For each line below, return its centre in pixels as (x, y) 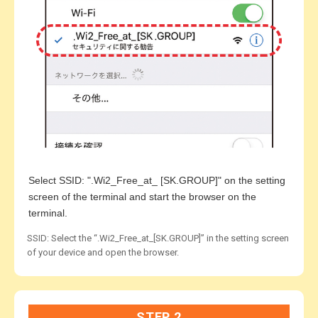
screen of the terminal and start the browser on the (142, 197)
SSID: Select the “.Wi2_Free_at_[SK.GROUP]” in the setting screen (158, 238)
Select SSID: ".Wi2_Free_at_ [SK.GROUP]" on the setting (157, 181)
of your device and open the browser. (103, 253)
